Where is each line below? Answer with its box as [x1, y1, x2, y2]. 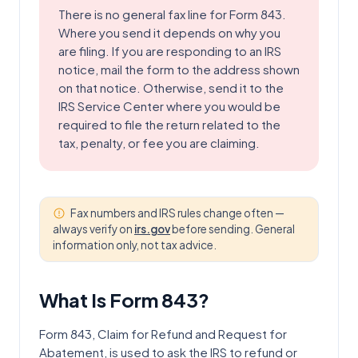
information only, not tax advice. [53, 238, 217, 252]
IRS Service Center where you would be [58, 98, 280, 113]
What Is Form [39, 288, 161, 312]
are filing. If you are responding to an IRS [58, 43, 281, 58]
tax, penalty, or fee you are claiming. [58, 135, 260, 150]
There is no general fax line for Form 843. [58, 6, 286, 22]
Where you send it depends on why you [58, 25, 280, 40]
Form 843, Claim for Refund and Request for [39, 326, 287, 341]
